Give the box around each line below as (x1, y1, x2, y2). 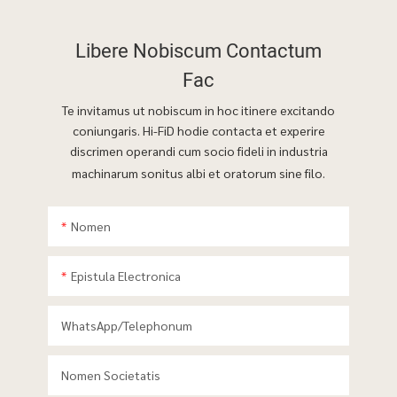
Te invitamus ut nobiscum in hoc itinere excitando (62, 101, 335, 118)
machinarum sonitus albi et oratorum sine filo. (72, 164, 325, 181)
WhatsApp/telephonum (60, 316, 192, 333)
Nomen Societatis (60, 366, 160, 383)
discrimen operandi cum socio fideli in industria (69, 142, 328, 159)
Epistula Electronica (70, 267, 181, 284)
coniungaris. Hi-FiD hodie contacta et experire (72, 121, 325, 138)
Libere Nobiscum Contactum (75, 37, 322, 66)
